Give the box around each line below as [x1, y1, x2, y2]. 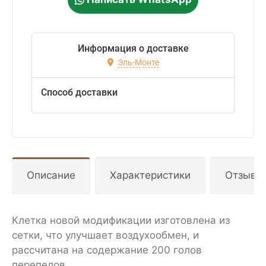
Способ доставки [41, 87, 118, 99]
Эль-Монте [117, 57, 159, 67]
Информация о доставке [77, 43, 189, 55]
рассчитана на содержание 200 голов [12, 244, 202, 256]
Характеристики [110, 169, 191, 182]
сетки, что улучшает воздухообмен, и [12, 229, 199, 242]
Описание [27, 169, 75, 182]
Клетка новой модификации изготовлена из [12, 214, 230, 227]
